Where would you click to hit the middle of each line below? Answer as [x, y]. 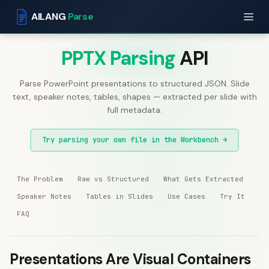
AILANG [50, 17]
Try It [232, 196]
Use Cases [186, 196]
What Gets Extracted [203, 179]
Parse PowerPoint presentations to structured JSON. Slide [134, 83]
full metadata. [134, 110]
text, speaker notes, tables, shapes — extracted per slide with [134, 97]
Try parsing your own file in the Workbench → [134, 140]
